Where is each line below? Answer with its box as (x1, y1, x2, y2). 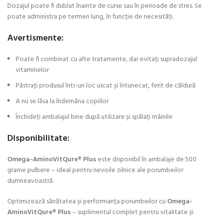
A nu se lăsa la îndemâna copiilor (16, 95, 109, 107)
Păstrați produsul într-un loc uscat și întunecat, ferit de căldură (16, 80, 196, 91)
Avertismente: (7, 31, 64, 45)
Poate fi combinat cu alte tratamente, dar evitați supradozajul (16, 53, 197, 65)
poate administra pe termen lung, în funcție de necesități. (7, 11, 174, 22)
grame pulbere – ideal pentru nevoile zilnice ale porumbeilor (7, 164, 183, 176)
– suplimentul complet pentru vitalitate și (71, 206, 194, 218)
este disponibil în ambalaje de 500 (96, 153, 197, 165)
